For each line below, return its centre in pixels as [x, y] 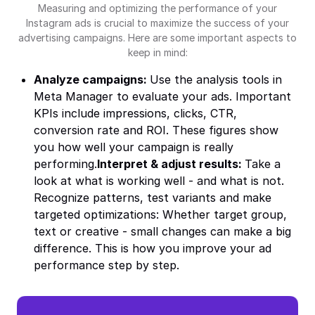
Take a [263, 164]
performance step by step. [107, 265]
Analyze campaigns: [92, 79]
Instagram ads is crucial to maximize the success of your [157, 23]
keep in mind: [157, 52]
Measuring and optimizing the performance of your [157, 8]
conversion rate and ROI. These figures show [156, 130]
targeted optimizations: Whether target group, [160, 214]
